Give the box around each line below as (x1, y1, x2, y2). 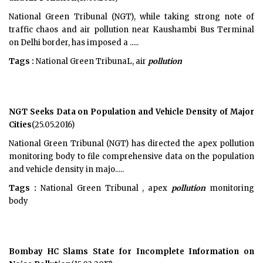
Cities (9, 120, 32, 130)
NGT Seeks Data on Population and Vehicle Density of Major (9, 107, 254, 117)
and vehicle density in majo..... (9, 164, 124, 174)
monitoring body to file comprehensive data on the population (9, 151, 254, 161)
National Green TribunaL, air (34, 56, 148, 66)
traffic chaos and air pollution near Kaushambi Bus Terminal (9, 25, 254, 35)
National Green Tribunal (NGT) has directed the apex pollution (9, 139, 254, 149)
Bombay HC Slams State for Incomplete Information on (9, 247, 254, 257)
